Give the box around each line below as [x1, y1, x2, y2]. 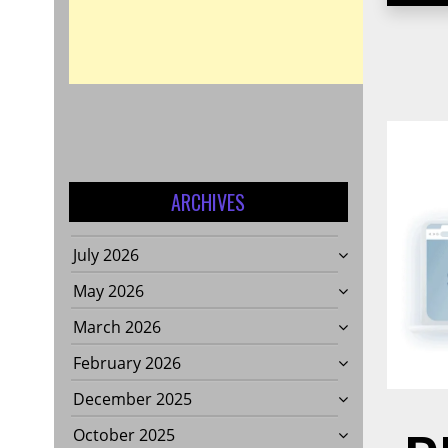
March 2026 [72, 316, 161, 339]
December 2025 [72, 388, 192, 411]
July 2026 [72, 244, 139, 267]
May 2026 [72, 280, 144, 303]
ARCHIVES [171, 187, 246, 218]
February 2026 [72, 352, 181, 375]
